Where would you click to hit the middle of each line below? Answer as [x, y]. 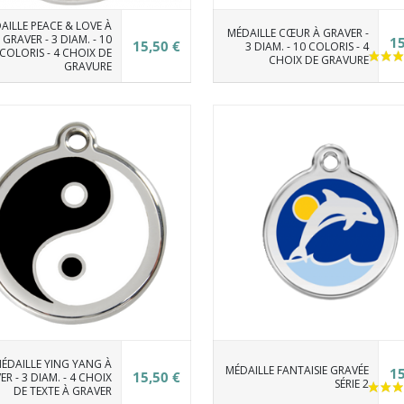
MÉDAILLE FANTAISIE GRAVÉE [297, 370]
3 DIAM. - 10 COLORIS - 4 [307, 46]
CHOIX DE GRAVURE [318, 60]
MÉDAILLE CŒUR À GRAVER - [298, 32]
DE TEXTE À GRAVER [62, 390]
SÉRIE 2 [351, 384]
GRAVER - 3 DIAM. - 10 [57, 39]
